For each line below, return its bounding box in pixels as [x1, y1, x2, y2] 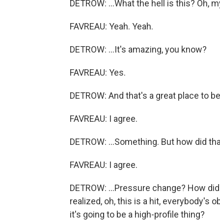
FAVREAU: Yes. [70, 67, 126, 78]
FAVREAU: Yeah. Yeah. [70, 21, 153, 31]
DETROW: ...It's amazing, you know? [70, 44, 207, 55]
